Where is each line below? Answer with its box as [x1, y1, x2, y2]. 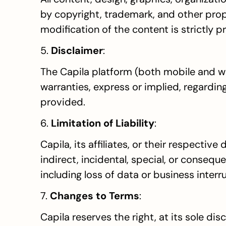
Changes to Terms [50, 189, 139, 202]
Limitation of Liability [51, 117, 154, 130]
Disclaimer [51, 44, 103, 57]
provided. [40, 95, 85, 108]
